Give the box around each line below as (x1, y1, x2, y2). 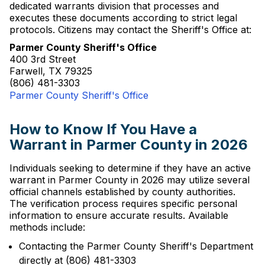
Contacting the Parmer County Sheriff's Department (19, 240, 253, 252)
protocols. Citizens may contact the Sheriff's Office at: (9, 24, 251, 35)
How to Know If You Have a (9, 121, 197, 138)
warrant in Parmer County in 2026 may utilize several (9, 174, 250, 186)
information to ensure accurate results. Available (9, 209, 228, 221)
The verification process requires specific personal (9, 198, 237, 209)
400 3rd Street (9, 53, 76, 65)
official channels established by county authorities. (9, 186, 235, 198)
